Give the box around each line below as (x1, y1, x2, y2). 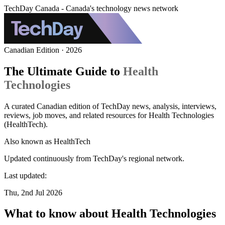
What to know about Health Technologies (4, 207, 216, 220)
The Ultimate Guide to (4, 64, 120, 78)
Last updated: (4, 171, 47, 180)
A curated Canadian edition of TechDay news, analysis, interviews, (4, 101, 216, 110)
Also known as (4, 137, 52, 146)
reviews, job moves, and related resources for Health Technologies (4, 110, 214, 120)
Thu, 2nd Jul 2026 (4, 188, 62, 197)
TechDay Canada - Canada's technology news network (4, 4, 178, 13)
